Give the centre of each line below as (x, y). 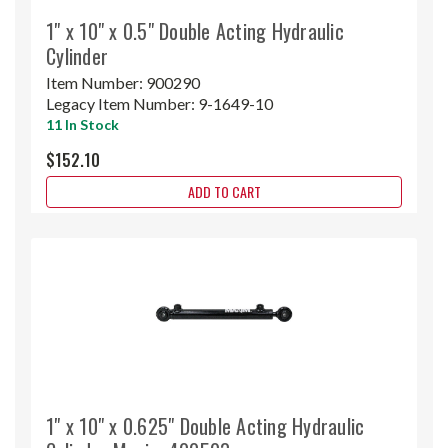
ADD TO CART (224, 191)
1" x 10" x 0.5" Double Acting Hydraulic (195, 30)
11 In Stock (82, 124)
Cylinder (77, 55)
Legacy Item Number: (122, 103)
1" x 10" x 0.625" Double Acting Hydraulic (205, 425)
